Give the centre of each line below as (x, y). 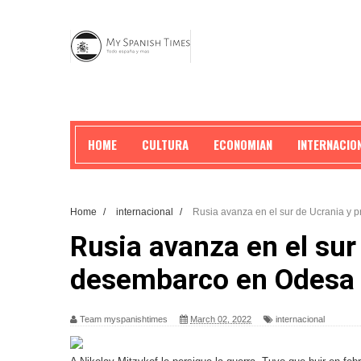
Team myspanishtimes (124, 319)
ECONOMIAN (243, 144)
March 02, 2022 (221, 319)
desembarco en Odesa (212, 280)
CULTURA (165, 144)
